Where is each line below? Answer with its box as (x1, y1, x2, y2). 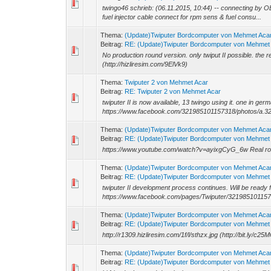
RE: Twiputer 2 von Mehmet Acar (125, 88, 221, 95)
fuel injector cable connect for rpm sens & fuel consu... (102, 13, 262, 21)
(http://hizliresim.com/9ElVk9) (102, 60, 188, 68)
